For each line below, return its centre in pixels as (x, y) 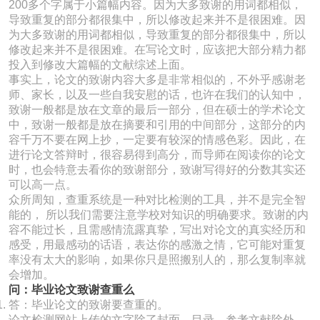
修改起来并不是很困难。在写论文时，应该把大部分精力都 (157, 50)
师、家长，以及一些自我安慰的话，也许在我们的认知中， (157, 95)
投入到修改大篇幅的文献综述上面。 (100, 65)
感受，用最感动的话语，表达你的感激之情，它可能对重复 (157, 245)
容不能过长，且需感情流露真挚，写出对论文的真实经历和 (157, 230)
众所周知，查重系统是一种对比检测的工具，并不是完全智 (157, 200)
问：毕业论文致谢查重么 (71, 290)
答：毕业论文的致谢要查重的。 (89, 305)
